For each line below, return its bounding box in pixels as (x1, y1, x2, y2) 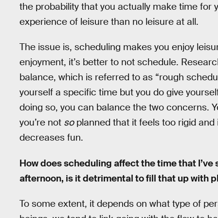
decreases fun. (19, 131, 83, 144)
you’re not (19, 116, 64, 129)
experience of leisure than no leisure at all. (19, 15, 201, 28)
